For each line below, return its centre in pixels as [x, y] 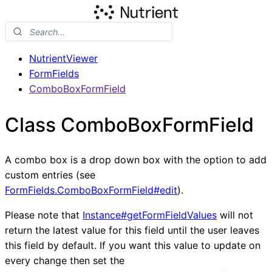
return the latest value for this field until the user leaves [132, 230]
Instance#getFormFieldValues [150, 215]
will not [235, 215]
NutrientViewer [63, 58]
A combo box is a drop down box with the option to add [136, 160]
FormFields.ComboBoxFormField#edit [91, 190]
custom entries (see [50, 175]
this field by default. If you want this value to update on [133, 246]
